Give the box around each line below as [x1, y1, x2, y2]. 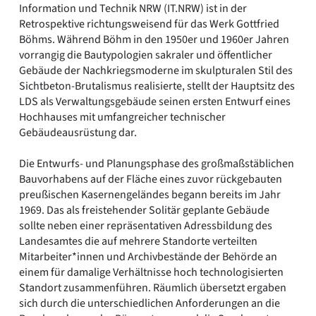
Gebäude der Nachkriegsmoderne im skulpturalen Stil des [19, 63, 293, 79]
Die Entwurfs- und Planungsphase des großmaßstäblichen [19, 156, 294, 172]
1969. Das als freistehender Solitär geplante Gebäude [19, 202, 269, 219]
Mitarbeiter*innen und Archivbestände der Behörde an [19, 249, 277, 265]
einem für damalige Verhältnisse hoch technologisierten [19, 265, 284, 281]
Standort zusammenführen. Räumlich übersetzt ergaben [19, 280, 286, 296]
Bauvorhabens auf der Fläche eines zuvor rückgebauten [19, 171, 282, 188]
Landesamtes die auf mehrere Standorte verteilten [19, 233, 257, 250]
